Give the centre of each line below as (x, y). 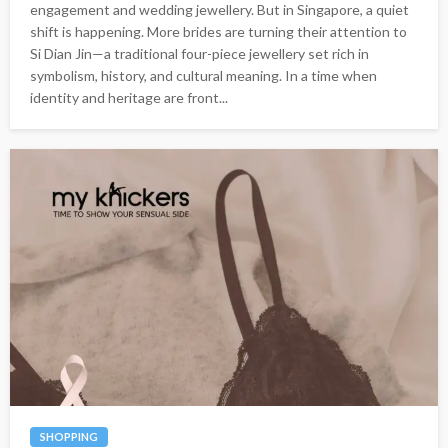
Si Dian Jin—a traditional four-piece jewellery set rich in (199, 54)
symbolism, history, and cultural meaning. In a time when (203, 76)
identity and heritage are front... (129, 98)
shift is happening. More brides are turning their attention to (218, 32)
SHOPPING (69, 437)
